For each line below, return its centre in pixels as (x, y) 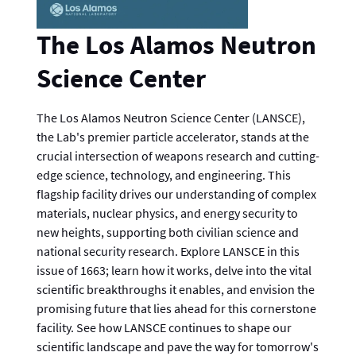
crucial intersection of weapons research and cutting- (178, 156)
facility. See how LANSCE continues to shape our (164, 328)
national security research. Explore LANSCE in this (168, 252)
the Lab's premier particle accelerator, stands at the (173, 137)
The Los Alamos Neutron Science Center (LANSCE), (171, 118)
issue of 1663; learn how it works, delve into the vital (174, 271)
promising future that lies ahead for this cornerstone (176, 309)
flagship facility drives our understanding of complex (176, 194)
